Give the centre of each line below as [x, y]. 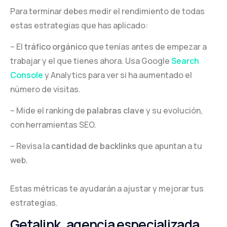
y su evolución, [174, 110]
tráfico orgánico [56, 46]
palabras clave [116, 110]
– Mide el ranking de [48, 110]
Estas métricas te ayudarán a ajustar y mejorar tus [107, 188]
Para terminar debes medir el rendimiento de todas [107, 11]
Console [27, 75]
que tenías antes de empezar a [147, 46]
